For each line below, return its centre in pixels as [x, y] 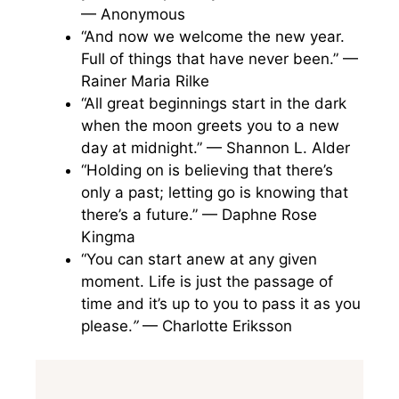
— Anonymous [133, 14]
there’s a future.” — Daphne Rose [199, 214]
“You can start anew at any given [199, 259]
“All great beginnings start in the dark [214, 103]
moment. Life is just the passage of [207, 281]
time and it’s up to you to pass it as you [221, 303]
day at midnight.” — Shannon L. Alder [218, 147]
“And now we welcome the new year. [213, 36]
